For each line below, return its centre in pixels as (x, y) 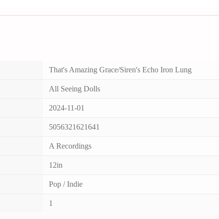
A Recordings (70, 146)
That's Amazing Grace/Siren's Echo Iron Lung (120, 69)
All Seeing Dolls (75, 88)
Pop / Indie (66, 184)
